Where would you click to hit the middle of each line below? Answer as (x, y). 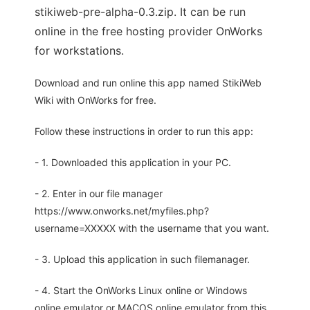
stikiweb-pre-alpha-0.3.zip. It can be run (140, 12)
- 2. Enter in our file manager (99, 194)
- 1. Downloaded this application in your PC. (133, 163)
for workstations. (79, 51)
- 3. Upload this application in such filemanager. (142, 259)
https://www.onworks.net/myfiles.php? (122, 211)
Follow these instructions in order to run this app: (144, 131)
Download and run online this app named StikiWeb (148, 83)
